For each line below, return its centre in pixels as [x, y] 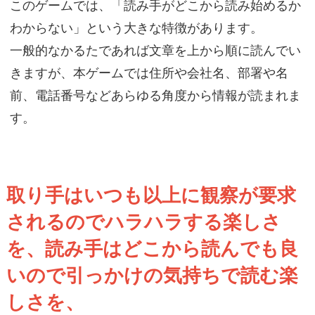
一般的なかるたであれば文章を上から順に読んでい [155, 51]
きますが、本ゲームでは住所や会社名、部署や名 [149, 73]
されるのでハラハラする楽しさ [144, 222]
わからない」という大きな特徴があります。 [136, 28]
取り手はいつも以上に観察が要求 [152, 195]
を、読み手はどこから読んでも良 [153, 249]
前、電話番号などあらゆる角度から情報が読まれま [155, 96]
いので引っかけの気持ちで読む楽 [153, 276]
